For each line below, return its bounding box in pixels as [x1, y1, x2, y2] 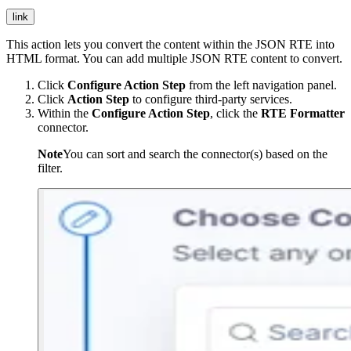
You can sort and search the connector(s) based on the [63, 147, 327, 161]
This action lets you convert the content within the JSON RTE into [6, 38, 335, 52]
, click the [210, 107, 258, 121]
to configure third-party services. [129, 92, 292, 107]
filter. [38, 161, 63, 175]
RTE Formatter [258, 107, 345, 121]
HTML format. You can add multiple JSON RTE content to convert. [6, 52, 342, 66]
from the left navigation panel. [186, 78, 337, 92]
